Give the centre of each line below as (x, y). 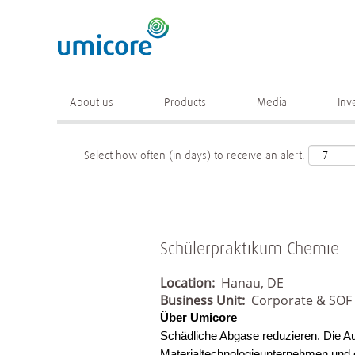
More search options (179, 76)
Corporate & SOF (302, 300)
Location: (191, 283)
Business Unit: (206, 300)
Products (185, 102)
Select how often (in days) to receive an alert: (195, 155)
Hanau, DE (252, 283)
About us (92, 102)
